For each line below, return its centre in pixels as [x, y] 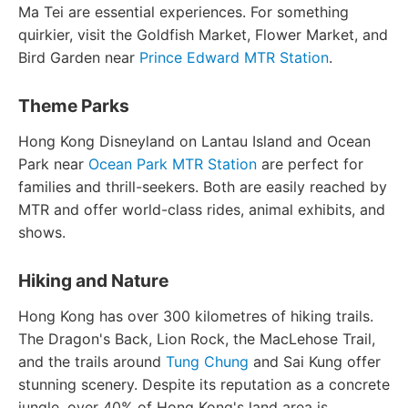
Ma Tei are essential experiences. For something [184, 12]
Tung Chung [207, 362]
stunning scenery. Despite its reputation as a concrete [204, 384]
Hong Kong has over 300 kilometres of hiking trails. [196, 316]
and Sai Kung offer [315, 362]
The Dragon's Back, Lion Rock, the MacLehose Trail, [197, 339]
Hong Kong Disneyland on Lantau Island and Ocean [194, 141]
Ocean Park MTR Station [173, 164]
